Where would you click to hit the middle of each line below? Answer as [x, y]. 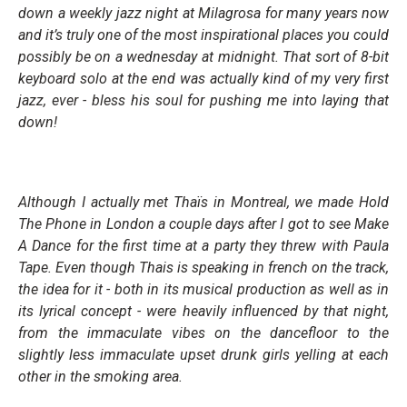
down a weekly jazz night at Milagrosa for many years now [203, 13]
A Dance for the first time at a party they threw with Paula [203, 245]
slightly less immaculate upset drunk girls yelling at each [203, 354]
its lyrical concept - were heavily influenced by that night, [203, 311]
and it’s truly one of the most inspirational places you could [203, 35]
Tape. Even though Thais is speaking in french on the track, [203, 267]
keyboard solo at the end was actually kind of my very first [203, 78]
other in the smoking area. [100, 376]
